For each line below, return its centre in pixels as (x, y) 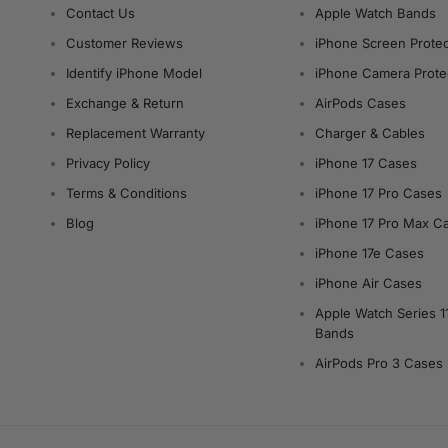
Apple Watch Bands (376, 13)
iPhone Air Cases (369, 283)
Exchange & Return (125, 103)
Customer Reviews (125, 43)
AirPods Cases (361, 103)
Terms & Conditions (127, 193)
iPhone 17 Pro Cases (379, 193)
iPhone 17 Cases (366, 163)
